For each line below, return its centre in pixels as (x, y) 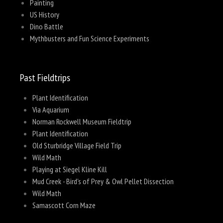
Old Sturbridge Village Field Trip (77, 145)
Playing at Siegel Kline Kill (69, 169)
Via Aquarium (51, 110)
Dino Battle (46, 26)
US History (44, 14)
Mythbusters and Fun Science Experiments (89, 38)
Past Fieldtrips (45, 78)
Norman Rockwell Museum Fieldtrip (82, 121)
